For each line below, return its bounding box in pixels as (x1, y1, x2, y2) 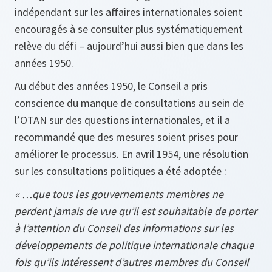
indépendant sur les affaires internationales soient (15, 5, 242, 19)
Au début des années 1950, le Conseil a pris (15, 79, 208, 93)
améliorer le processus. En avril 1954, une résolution (15, 147, 248, 161)
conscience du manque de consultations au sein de (15, 96, 244, 110)
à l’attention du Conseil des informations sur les (15, 221, 234, 236)
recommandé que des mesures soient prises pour (15, 130, 238, 144)
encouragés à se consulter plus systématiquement (15, 22, 243, 36)
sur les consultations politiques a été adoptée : (15, 164, 226, 178)
